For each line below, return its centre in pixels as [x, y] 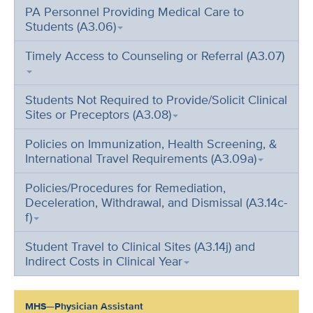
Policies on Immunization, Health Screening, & [151, 144]
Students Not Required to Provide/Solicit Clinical [156, 100]
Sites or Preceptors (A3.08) [98, 114]
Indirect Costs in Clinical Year [104, 261]
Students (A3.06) [71, 26]
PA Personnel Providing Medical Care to [134, 12]
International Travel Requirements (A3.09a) [141, 158]
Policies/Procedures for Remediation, [125, 188]
